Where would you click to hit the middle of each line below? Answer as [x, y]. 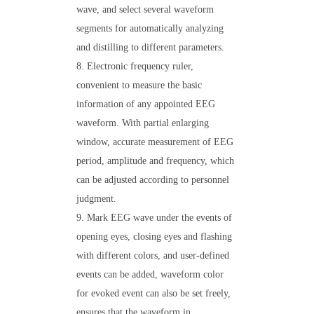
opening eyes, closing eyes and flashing [154, 237]
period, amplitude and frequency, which [155, 161]
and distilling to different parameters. [150, 47]
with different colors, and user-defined [153, 255]
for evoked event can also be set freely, [153, 293]
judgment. [96, 199]
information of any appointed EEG [146, 104]
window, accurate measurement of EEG [155, 142]
